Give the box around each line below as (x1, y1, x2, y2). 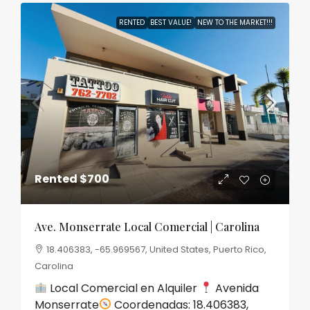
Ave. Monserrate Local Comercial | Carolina (35, 219, 259, 234)
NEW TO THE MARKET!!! (197, 17, 273, 28)
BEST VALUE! (150, 17, 192, 28)
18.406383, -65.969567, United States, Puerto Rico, (46, 242, 266, 256)
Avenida (212, 280, 259, 296)
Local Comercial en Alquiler (47, 280, 201, 296)
